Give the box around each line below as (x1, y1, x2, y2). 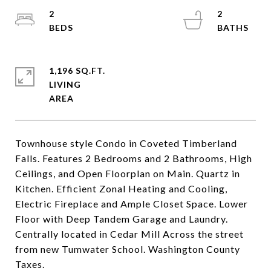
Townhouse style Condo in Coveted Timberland (15, 137, 237, 149)
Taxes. (15, 258, 45, 270)
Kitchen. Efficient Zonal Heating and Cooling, (15, 183, 227, 194)
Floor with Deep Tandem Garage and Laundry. (15, 213, 228, 224)
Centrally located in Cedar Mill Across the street (15, 228, 244, 240)
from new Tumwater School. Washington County (15, 243, 240, 255)
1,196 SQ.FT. (49, 65, 105, 76)
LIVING (49, 79, 81, 90)
